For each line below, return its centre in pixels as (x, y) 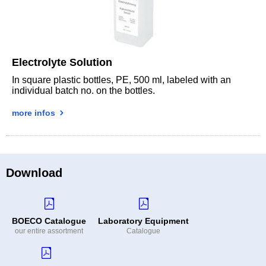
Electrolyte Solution (62, 62)
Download (34, 172)
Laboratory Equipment (143, 221)
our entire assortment (49, 231)
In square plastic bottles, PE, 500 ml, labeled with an (121, 80)
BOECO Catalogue (49, 221)
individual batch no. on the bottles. (83, 90)
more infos (35, 113)
